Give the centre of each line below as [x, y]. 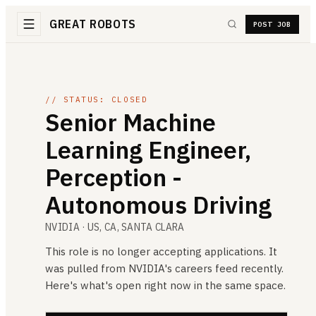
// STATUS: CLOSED [97, 99]
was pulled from [85, 268]
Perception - [114, 177]
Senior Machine [130, 122]
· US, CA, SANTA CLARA [132, 227]
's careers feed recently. [224, 268]
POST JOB [272, 24]
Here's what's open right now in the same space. [165, 285]
